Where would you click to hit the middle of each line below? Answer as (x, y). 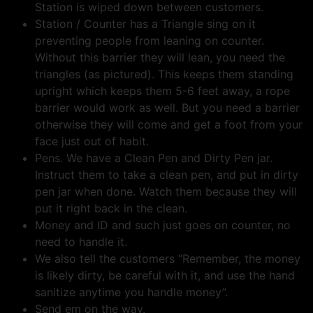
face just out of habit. (92, 141)
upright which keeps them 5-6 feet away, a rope (162, 90)
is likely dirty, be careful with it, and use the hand (165, 275)
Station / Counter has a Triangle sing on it (145, 23)
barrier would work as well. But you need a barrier (167, 107)
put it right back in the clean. (111, 208)
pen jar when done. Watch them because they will (166, 191)
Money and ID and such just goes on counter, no (163, 225)
